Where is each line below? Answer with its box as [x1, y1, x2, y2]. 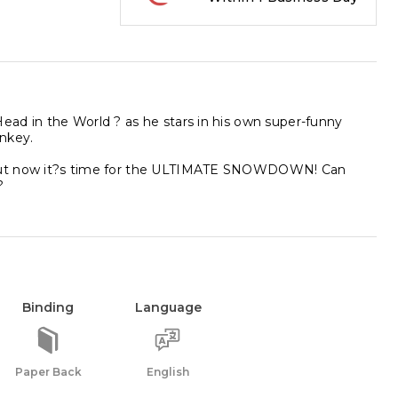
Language [134, 299, 202, 315]
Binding [22, 299, 74, 315]
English [147, 365, 189, 378]
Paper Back [14, 365, 82, 378]
